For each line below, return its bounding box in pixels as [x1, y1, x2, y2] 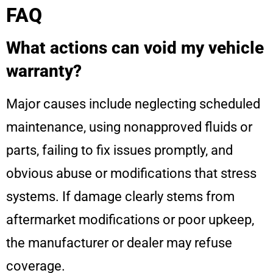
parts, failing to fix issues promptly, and [6, 143, 233, 158]
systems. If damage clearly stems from [6, 189, 235, 205]
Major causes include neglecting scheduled [6, 96, 260, 112]
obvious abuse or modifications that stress [6, 166, 257, 182]
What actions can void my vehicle [6, 38, 264, 58]
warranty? [6, 61, 82, 82]
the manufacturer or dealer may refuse [6, 235, 232, 251]
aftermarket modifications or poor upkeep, [6, 212, 254, 228]
